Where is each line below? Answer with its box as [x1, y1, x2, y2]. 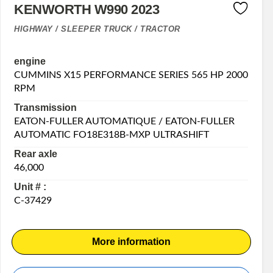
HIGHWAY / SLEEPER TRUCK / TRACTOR [14, 24, 180, 34]
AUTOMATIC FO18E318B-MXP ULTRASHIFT [14, 130, 210, 140]
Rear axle [14, 149, 58, 160]
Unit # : [14, 182, 47, 193]
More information [91, 236, 171, 247]
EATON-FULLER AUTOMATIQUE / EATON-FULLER [14, 116, 235, 127]
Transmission [14, 102, 77, 113]
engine [14, 56, 46, 67]
